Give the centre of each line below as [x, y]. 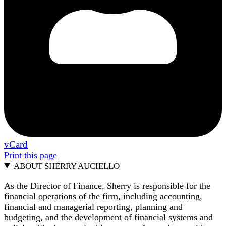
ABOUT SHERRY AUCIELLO [67, 166]
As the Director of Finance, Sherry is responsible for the [107, 185]
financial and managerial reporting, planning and [93, 207]
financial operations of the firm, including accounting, [103, 196]
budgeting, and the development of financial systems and [108, 217]
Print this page [31, 155]
